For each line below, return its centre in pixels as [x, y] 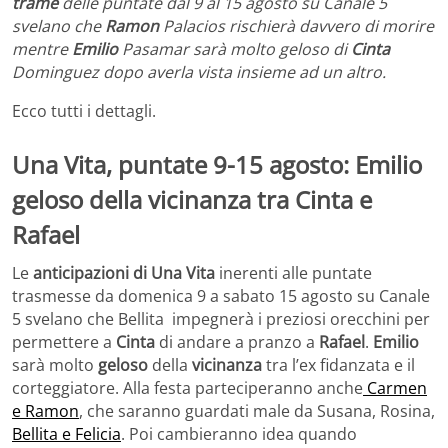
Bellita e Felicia [66, 434]
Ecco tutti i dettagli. [84, 111]
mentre [40, 49]
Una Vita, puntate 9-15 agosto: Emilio [217, 165]
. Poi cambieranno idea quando [239, 434]
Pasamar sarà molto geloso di [234, 49]
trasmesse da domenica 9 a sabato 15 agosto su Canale [221, 296]
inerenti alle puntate [293, 273]
